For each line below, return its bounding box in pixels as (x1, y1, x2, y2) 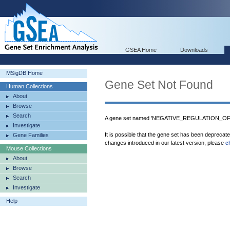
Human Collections (6, 83, 53, 89)
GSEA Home (125, 47, 157, 53)
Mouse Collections (6, 145, 52, 151)
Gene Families (13, 132, 49, 138)
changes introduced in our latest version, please (105, 140, 225, 146)
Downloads (180, 47, 208, 53)
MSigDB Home (6, 70, 43, 76)
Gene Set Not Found (105, 78, 213, 91)
